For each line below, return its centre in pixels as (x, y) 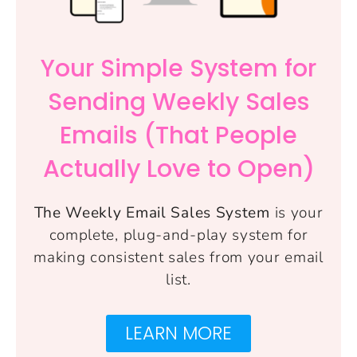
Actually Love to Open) (178, 169)
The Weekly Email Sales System (152, 213)
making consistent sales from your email (178, 258)
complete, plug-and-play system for (178, 235)
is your (296, 213)
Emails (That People (178, 136)
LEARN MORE (178, 333)
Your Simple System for (178, 69)
